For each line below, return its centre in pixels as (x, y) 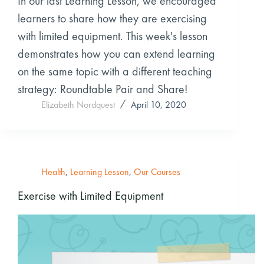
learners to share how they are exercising (112, 18)
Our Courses (157, 171)
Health (53, 171)
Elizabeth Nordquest (78, 104)
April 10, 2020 (159, 104)
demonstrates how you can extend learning (116, 53)
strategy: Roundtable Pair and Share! (103, 89)
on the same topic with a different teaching (115, 71)
